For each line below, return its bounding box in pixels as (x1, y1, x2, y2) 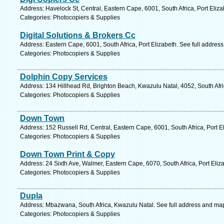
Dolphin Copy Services (20, 72, 107, 81)
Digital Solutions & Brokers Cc (20, 31, 135, 39)
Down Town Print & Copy (20, 150, 115, 158)
